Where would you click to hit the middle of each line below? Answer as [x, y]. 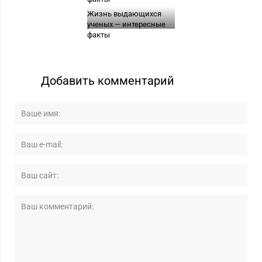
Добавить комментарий [108, 81]
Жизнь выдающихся [124, 14]
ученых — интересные [126, 25]
